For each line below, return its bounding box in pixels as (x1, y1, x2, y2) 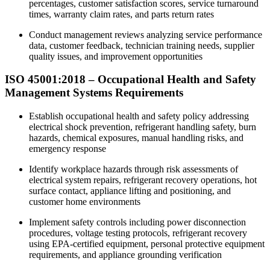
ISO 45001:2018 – (5, 73, 98, 86)
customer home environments (29, 196, 140, 207)
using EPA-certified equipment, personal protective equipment (29, 239, 265, 250)
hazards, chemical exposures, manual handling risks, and (29, 133, 243, 143)
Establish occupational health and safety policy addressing (29, 111, 249, 122)
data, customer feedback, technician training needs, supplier (29, 40, 254, 51)
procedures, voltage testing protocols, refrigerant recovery (29, 228, 247, 239)
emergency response (29, 143, 106, 154)
